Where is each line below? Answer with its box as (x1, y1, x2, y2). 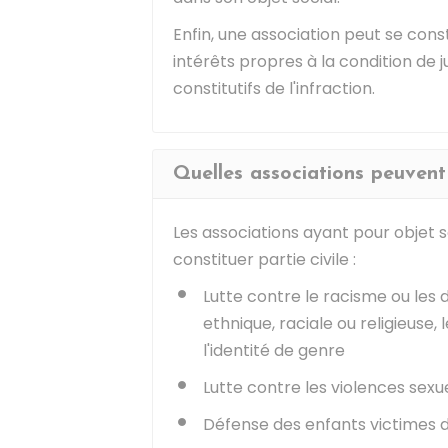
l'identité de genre (203, 339, 345, 362)
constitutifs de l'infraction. (173, 77, 375, 100)
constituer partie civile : (173, 248, 356, 271)
